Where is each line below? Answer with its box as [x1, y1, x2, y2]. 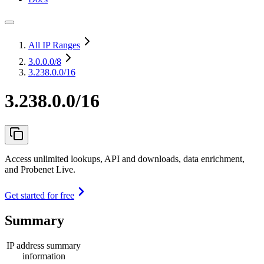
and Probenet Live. [5, 164, 75, 174]
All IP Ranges [28, 40, 80, 50]
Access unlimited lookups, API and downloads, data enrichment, [5, 153, 245, 164]
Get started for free [5, 190, 74, 200]
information [22, 250, 65, 261]
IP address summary [6, 240, 81, 250]
